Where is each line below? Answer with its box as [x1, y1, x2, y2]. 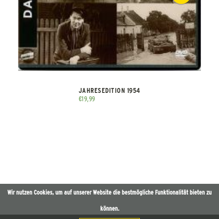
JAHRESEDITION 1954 [78, 86, 140, 95]
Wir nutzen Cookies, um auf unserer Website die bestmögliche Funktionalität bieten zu [7, 188, 212, 196]
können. [100, 204, 119, 212]
